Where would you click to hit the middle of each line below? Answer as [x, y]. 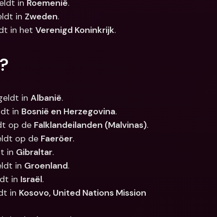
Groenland [46, 166]
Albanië [46, 98]
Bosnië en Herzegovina [68, 111]
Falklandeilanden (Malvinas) [90, 125]
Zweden [41, 16]
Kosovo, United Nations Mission [83, 193]
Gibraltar [34, 152]
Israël [31, 179]
